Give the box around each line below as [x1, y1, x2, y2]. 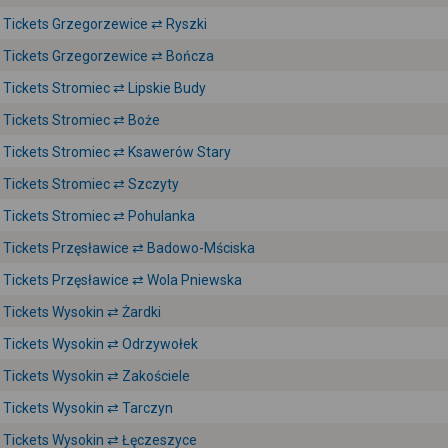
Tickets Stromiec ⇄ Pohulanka [3, 208, 195, 224]
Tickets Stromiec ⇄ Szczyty [3, 176, 179, 192]
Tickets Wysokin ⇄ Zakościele [3, 368, 190, 384]
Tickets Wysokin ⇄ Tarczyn [3, 400, 173, 416]
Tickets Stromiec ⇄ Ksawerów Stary [3, 144, 231, 160]
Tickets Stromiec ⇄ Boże [3, 112, 160, 128]
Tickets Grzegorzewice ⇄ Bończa [3, 48, 214, 64]
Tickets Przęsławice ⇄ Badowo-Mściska [3, 240, 255, 256]
